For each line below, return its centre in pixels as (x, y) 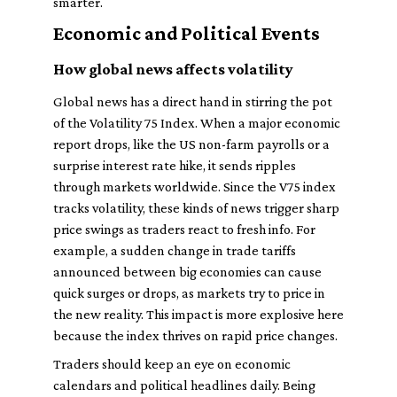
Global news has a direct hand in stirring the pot (193, 101)
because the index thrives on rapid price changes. (195, 335)
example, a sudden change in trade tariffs (175, 250)
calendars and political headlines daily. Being (184, 385)
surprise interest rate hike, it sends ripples (175, 165)
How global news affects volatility (173, 69)
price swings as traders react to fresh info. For (184, 229)
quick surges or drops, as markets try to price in (189, 293)
